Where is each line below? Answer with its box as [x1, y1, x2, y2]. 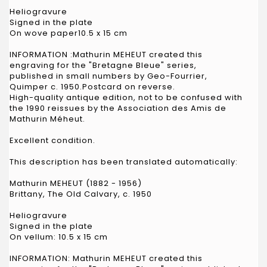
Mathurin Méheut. [10, 113, 85, 125]
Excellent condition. [10, 134, 95, 146]
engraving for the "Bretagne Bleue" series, [10, 59, 197, 71]
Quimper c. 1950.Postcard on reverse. [10, 80, 175, 92]
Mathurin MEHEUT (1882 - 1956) [10, 177, 142, 189]
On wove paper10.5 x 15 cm [10, 27, 128, 39]
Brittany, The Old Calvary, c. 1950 [10, 188, 152, 200]
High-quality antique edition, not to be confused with [10, 91, 243, 103]
